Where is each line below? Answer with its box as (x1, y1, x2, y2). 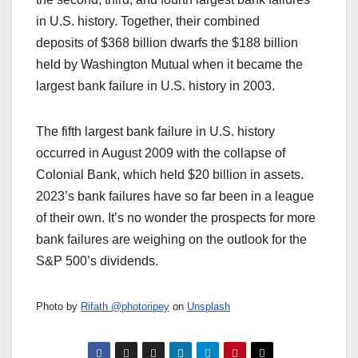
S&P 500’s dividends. (36, 253, 158, 268)
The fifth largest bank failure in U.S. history (36, 124, 275, 138)
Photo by (36, 300, 81, 312)
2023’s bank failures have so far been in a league (36, 189, 314, 203)
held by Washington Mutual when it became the (36, 57, 303, 71)
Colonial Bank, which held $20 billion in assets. (36, 167, 304, 181)
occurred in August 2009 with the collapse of (36, 145, 285, 160)
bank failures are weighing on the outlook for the (36, 232, 307, 246)
